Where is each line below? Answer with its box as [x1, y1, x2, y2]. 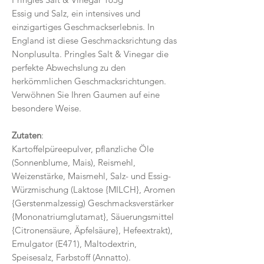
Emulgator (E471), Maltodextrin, [12, 237, 137, 249]
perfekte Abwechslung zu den [12, 61, 126, 73]
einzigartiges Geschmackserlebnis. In [12, 21, 154, 32]
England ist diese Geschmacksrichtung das [12, 34, 177, 46]
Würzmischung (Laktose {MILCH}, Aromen [12, 183, 175, 195]
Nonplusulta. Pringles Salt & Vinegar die [12, 48, 169, 60]
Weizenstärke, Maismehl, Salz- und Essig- [12, 170, 171, 181]
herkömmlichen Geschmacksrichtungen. [12, 75, 166, 87]
